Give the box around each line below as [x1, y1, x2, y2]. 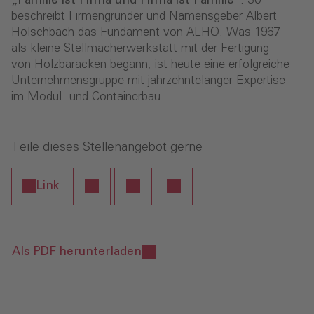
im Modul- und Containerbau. [11, 90, 168, 103]
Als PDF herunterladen [12, 245, 142, 258]
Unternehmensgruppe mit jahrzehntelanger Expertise [11, 74, 285, 87]
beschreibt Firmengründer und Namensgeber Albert [11, 10, 277, 22]
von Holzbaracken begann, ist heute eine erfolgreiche [11, 58, 289, 71]
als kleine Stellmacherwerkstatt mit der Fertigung [11, 42, 269, 55]
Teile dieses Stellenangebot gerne [11, 140, 203, 153]
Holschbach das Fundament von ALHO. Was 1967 [11, 26, 280, 39]
